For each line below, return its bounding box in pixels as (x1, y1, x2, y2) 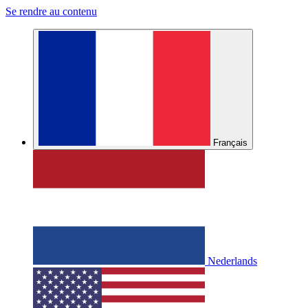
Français (213, 137, 247, 148)
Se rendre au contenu (5, 5, 97, 17)
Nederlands (208, 255, 257, 267)
